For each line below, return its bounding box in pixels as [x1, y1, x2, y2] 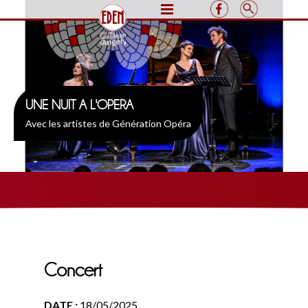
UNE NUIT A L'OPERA [25, 97, 133, 113]
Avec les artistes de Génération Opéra [25, 118, 191, 129]
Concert [44, 259, 102, 281]
